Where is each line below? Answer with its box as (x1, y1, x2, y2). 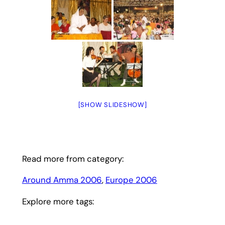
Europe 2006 (105, 174, 157, 186)
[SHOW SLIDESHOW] (78, 100, 147, 109)
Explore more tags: (22, 196, 94, 207)
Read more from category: (22, 153, 124, 164)
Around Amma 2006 (22, 174, 102, 186)
